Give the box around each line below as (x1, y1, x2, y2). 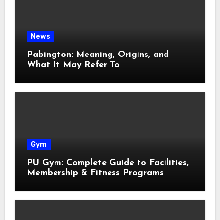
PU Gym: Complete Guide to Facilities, (27, 158, 189, 167)
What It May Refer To (27, 60, 120, 70)
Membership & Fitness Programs (27, 168, 164, 178)
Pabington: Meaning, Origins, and (27, 50, 169, 60)
